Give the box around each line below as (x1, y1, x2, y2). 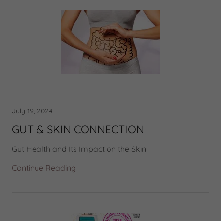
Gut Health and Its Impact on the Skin (12, 144, 146, 154)
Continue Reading (12, 163, 76, 173)
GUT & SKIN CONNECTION (12, 122, 144, 136)
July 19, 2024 (12, 107, 52, 115)
